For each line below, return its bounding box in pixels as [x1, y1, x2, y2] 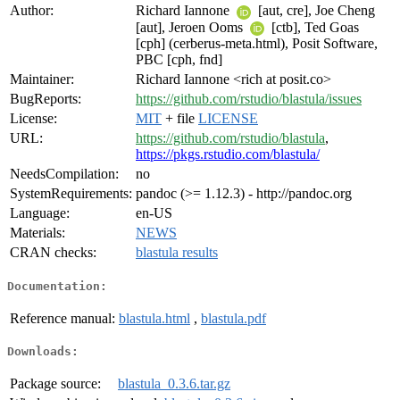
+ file [162, 111, 198, 127]
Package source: [10, 376, 101, 392]
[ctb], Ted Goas [268, 19, 359, 35]
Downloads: [7, 345, 79, 359]
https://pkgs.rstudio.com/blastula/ [136, 146, 320, 162]
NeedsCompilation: [10, 166, 119, 182]
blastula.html [119, 310, 190, 326]
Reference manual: [10, 310, 115, 326]
